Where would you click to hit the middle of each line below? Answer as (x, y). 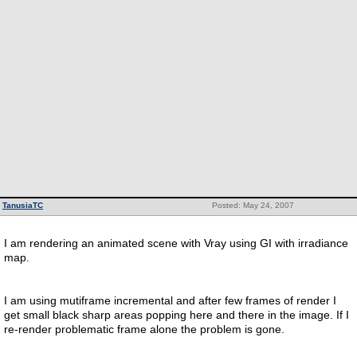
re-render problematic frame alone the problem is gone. (146, 329)
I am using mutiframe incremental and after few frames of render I (170, 300)
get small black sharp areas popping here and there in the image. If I (177, 315)
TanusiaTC (23, 205)
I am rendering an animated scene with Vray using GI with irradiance (176, 243)
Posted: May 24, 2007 (253, 205)
